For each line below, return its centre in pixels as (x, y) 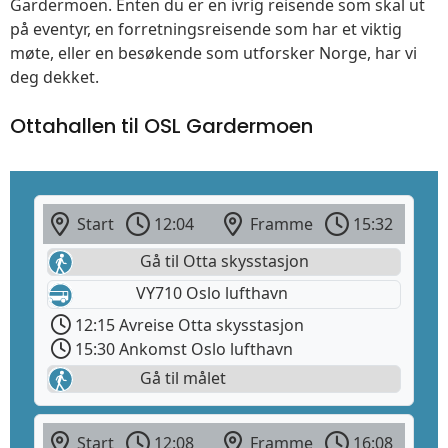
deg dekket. (54, 77)
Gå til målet (181, 377)
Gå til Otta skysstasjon (222, 261)
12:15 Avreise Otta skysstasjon (187, 324)
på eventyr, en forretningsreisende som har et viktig (206, 29)
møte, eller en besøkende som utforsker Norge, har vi (213, 53)
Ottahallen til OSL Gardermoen (161, 126)
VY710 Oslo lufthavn (212, 293)
